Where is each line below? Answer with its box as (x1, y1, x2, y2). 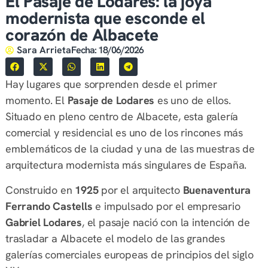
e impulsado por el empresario (92, 199, 240, 213)
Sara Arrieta (16, 43, 71, 56)
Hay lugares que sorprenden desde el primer (5, 77, 217, 92)
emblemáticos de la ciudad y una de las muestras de (5, 142, 255, 156)
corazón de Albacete (5, 23, 159, 45)
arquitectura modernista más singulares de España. (5, 158, 247, 172)
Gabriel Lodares (5, 215, 82, 229)
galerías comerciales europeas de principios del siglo (5, 247, 254, 261)
